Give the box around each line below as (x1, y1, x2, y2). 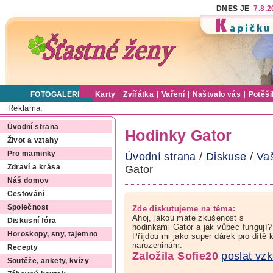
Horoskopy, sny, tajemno (7, 230, 98, 238)
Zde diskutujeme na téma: (132, 204, 236, 213)
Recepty (7, 244, 38, 252)
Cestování (7, 190, 44, 198)
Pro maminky (7, 150, 56, 158)
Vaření (161, 91, 185, 98)
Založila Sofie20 (132, 249, 218, 262)
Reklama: (7, 103, 43, 113)
